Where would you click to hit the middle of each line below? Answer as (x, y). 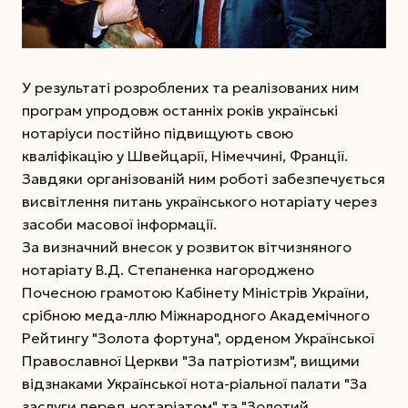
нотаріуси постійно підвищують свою (158, 133)
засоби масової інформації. (119, 224)
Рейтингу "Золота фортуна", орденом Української (198, 337)
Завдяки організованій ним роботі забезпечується (204, 178)
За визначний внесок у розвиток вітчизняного (187, 246)
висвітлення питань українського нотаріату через (199, 201)
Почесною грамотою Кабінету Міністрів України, (195, 292)
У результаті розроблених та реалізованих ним (190, 87)
